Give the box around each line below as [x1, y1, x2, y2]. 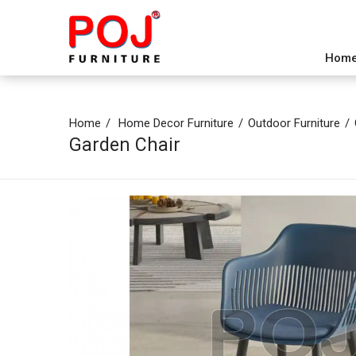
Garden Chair [69, 134, 180, 156]
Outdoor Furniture [248, 116, 340, 130]
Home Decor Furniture [118, 116, 234, 130]
